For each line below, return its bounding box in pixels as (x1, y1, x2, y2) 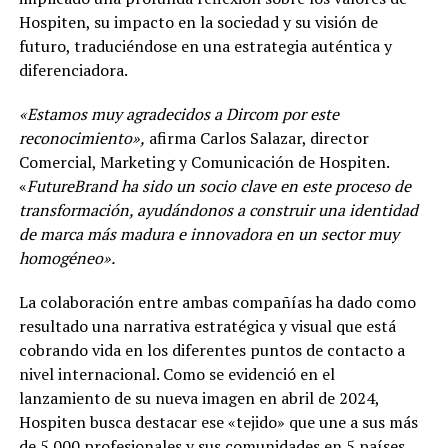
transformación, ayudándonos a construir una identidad (18, 198, 418, 221)
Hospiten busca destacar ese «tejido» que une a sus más (18, 410, 418, 433)
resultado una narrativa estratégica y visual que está (18, 314, 396, 337)
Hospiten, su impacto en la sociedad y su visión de (18, 10, 378, 33)
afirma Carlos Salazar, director (144, 126, 369, 149)
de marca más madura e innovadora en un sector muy (18, 222, 399, 245)
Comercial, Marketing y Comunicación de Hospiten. (18, 150, 389, 173)
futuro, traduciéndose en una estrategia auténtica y (18, 34, 392, 57)
